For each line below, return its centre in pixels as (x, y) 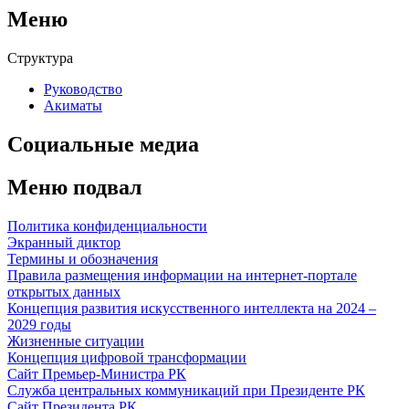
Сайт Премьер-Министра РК (97, 373)
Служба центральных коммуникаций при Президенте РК (186, 390)
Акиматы (73, 105)
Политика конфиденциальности (107, 225)
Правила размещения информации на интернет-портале (182, 275)
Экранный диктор (64, 242)
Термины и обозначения (83, 258)
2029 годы (39, 324)
